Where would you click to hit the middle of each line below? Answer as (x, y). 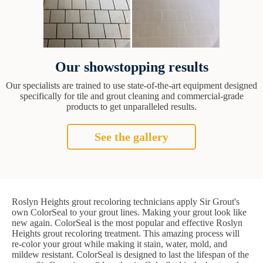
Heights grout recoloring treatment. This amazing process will (126, 234)
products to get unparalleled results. (131, 107)
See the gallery (131, 137)
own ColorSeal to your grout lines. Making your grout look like (129, 213)
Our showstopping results (131, 67)
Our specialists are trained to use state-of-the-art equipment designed (131, 86)
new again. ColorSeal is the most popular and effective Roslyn (127, 223)
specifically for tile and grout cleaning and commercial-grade (131, 96)
